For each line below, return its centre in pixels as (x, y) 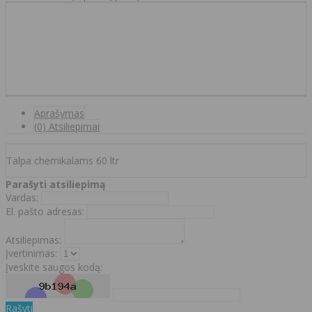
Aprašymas (59, 113)
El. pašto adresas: (45, 211)
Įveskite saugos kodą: (54, 267)
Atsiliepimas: (33, 240)
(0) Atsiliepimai (67, 126)
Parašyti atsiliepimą (55, 184)
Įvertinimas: (31, 253)
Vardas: (22, 197)
